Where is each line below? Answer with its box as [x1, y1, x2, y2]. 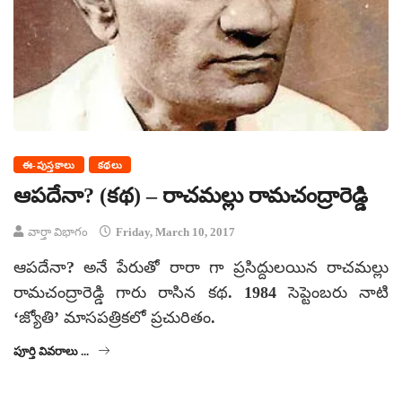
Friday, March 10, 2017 [113, 225, 235, 240]
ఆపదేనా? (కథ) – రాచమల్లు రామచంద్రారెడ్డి [13, 184, 368, 208]
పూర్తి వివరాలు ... [13, 345, 89, 359]
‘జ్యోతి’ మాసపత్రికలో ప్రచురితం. [13, 309, 215, 328]
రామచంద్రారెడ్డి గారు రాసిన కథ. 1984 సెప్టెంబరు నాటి [13, 284, 389, 302]
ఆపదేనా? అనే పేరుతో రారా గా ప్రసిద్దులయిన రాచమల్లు [13, 258, 389, 277]
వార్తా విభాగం [28, 225, 88, 240]
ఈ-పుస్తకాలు [22, 160, 75, 171]
